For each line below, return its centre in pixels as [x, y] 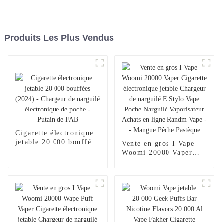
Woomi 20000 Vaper [157, 152]
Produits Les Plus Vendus [59, 37]
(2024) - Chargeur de [53, 151]
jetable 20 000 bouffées [57, 142]
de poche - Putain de [52, 168]
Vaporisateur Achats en [162, 197]
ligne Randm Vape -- [158, 206]
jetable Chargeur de [156, 170]
